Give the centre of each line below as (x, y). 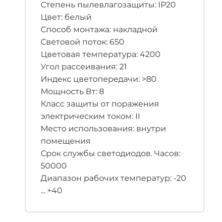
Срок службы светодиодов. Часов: (111, 153)
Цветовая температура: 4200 (101, 54)
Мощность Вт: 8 (72, 91)
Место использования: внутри (103, 129)
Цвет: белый (66, 17)
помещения (66, 141)
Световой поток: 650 (83, 42)
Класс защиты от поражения (100, 104)
